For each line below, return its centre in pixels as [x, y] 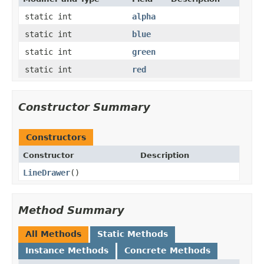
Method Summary [71, 210]
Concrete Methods [167, 250]
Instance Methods [67, 250]
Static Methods [133, 234]
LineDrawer [47, 172]
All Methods [53, 234]
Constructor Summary [84, 107]
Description [165, 155]
